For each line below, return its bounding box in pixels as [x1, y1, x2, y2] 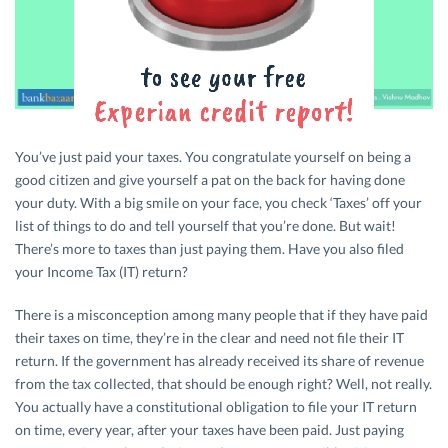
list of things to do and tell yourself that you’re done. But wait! [15, 217, 396, 235]
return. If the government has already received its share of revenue [15, 352, 424, 370]
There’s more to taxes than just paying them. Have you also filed [15, 240, 404, 258]
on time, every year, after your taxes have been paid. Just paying [15, 421, 404, 439]
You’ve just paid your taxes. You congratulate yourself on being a [15, 148, 411, 166]
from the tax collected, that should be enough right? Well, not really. [15, 375, 432, 393]
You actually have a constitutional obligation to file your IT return [15, 398, 417, 416]
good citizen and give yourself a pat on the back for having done [15, 171, 405, 189]
